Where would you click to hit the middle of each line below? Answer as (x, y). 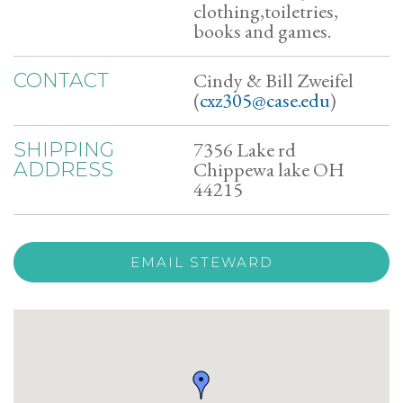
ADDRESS (63, 170)
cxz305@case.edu (265, 100)
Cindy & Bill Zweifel (273, 81)
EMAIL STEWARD (201, 262)
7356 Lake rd (245, 150)
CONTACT (61, 81)
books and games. (262, 31)
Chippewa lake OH (269, 170)
